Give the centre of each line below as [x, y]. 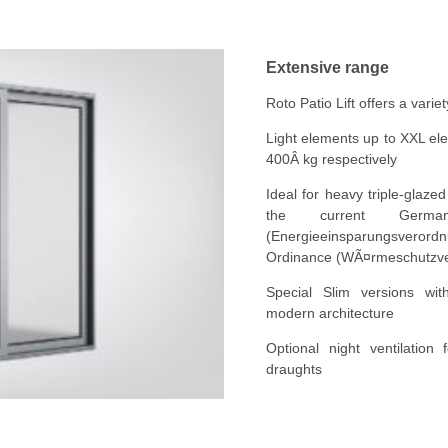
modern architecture [330, 312]
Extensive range [327, 66]
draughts [294, 368]
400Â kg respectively [331, 158]
